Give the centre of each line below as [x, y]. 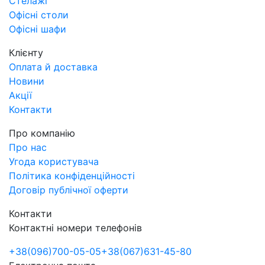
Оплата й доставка [53, 67]
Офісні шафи [38, 29]
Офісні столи [39, 14]
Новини [27, 81]
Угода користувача [54, 161]
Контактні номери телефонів [75, 227]
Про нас [28, 147]
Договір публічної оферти [69, 190]
